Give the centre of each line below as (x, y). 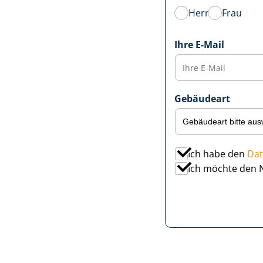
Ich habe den (217, 154)
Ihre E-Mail (199, 45)
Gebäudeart (202, 99)
